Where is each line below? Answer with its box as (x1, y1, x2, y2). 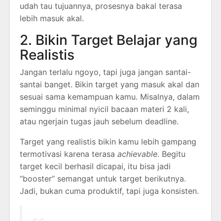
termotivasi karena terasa (20, 148, 117, 159)
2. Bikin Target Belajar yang (20, 31, 197, 48)
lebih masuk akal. (20, 13, 84, 23)
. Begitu (157, 148, 185, 159)
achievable (117, 148, 157, 159)
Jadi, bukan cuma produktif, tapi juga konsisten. (20, 185, 199, 196)
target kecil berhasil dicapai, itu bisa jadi (20, 161, 171, 171)
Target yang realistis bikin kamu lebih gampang (20, 136, 196, 147)
